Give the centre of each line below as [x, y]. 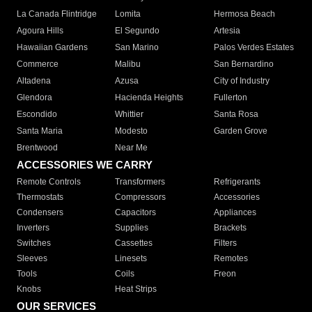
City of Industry [241, 81]
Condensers [40, 213]
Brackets [230, 228]
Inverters [33, 228]
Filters [225, 243]
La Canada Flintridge [57, 14]
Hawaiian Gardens [52, 48]
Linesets [131, 259]
